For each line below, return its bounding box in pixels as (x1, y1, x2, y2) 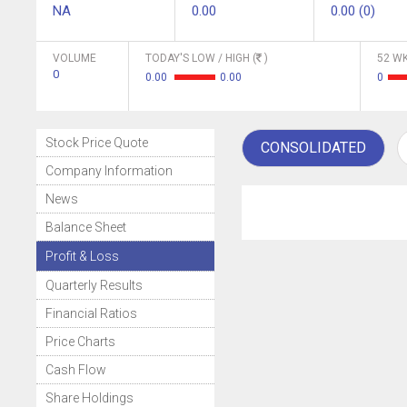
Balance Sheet (45, 220, 126, 234)
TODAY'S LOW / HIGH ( (145, 52, 256, 65)
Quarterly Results (45, 278, 143, 293)
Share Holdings (45, 391, 134, 405)
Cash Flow (45, 362, 106, 377)
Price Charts (45, 334, 115, 349)
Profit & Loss (45, 249, 119, 263)
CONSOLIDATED (260, 139, 366, 156)
